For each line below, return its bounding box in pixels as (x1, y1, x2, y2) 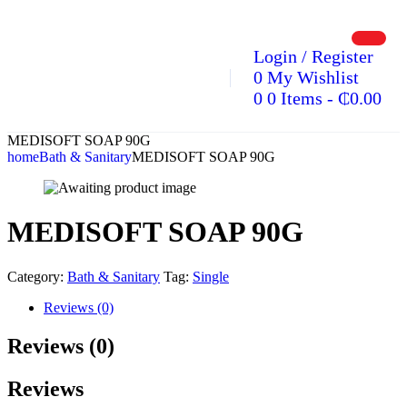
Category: (7, 268, 64, 284)
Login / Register (253, 46, 373, 66)
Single (193, 268, 229, 284)
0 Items (267, 88, 323, 108)
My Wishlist (267, 67, 359, 87)
